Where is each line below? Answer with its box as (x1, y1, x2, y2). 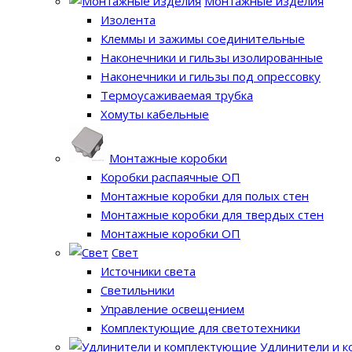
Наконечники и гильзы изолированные (101, 49, 323, 65)
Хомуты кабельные (101, 105, 209, 122)
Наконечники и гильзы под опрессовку (101, 68, 321, 84)
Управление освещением (101, 300, 244, 317)
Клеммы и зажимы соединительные (101, 30, 305, 46)
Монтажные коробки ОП (101, 225, 240, 241)
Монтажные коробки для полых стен (101, 187, 309, 203)
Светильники (101, 281, 174, 298)
